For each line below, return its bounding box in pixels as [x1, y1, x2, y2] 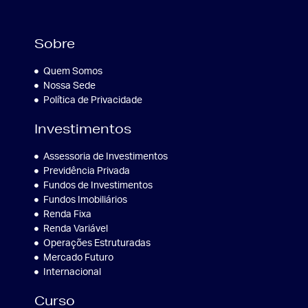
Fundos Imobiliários [43, 195, 127, 205]
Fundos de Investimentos [43, 180, 153, 190]
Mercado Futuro [43, 252, 113, 263]
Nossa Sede [43, 80, 96, 91]
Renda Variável [43, 223, 108, 234]
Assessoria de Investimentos [43, 151, 168, 162]
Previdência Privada [43, 166, 130, 176]
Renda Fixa [43, 209, 91, 219]
